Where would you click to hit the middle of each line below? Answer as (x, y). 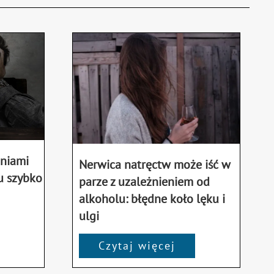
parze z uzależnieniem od (145, 182)
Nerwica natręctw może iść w (155, 165)
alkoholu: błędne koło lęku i (152, 199)
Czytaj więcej (137, 246)
